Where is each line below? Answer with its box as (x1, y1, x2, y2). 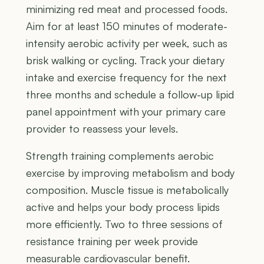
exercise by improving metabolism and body (26, 166, 235, 180)
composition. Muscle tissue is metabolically (26, 183, 229, 197)
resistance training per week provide (26, 235, 198, 248)
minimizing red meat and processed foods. (26, 2, 227, 16)
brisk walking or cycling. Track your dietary (26, 54, 225, 67)
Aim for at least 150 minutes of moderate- (26, 19, 227, 33)
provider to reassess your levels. (26, 122, 178, 136)
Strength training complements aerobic (26, 149, 214, 163)
